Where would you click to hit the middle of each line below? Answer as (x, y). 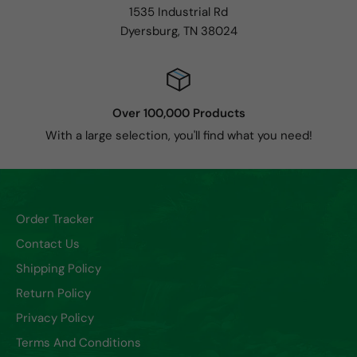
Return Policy (53, 293)
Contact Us (48, 243)
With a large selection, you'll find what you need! (178, 135)
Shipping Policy (59, 268)
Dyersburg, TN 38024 (178, 31)
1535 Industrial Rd (178, 12)
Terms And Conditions (78, 342)
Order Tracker (55, 219)
